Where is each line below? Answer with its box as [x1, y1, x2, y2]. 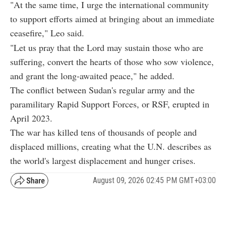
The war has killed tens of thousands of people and [10, 126, 197, 138]
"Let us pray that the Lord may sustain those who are [10, 41, 203, 53]
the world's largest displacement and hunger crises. [10, 154, 196, 166]
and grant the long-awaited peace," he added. [10, 69, 175, 82]
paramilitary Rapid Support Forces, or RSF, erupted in [10, 97, 209, 110]
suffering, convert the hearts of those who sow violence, [10, 55, 214, 68]
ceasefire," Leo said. [10, 26, 84, 39]
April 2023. [10, 111, 52, 124]
